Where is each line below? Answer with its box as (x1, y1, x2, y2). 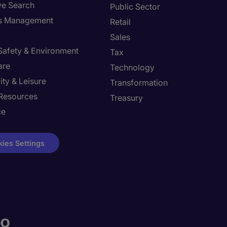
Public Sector (110, 2, 160, 12)
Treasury (110, 93, 143, 103)
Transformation (110, 78, 168, 88)
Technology (110, 62, 155, 72)
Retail (110, 17, 131, 27)
